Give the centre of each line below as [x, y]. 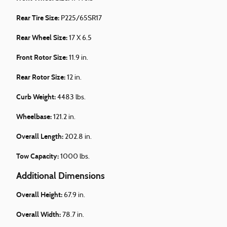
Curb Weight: [37, 97]
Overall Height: [40, 195]
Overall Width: [39, 215]
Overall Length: [41, 137]
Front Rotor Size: [43, 58]
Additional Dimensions [61, 176]
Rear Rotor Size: [42, 78]
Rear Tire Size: [39, 18]
